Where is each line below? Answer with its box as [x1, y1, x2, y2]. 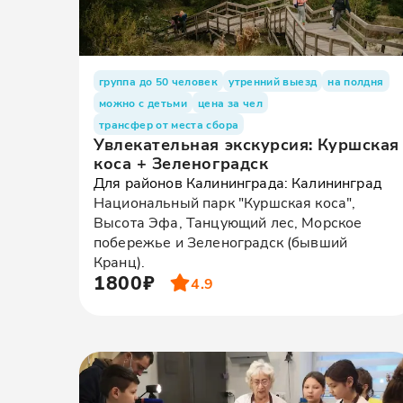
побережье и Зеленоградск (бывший [94, 232, 348, 251]
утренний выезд [228, 74, 318, 88]
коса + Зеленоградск [94, 152, 269, 174]
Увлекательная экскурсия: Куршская [94, 133, 399, 155]
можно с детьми [99, 95, 188, 110]
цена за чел [198, 95, 264, 110]
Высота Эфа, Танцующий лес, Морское [94, 212, 363, 231]
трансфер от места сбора [99, 117, 239, 131]
